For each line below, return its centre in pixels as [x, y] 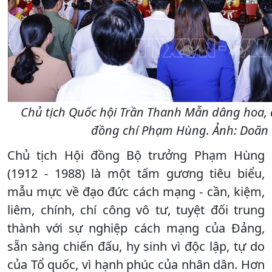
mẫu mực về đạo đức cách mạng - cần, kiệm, [136, 191]
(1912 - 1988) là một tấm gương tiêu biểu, [136, 173]
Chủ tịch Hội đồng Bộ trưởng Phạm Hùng [136, 155]
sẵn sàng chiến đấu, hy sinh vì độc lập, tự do [136, 246]
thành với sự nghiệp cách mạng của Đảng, [136, 228]
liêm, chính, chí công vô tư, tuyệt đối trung [136, 209]
